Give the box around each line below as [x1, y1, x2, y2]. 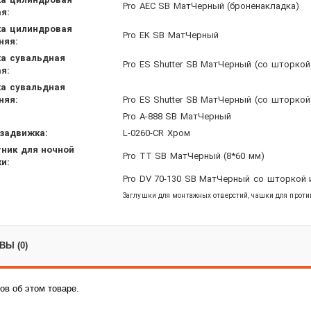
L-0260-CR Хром [123, 127, 190, 138]
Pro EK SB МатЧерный [123, 29, 219, 40]
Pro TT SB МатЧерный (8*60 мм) [123, 150, 264, 161]
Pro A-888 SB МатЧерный [123, 110, 231, 121]
